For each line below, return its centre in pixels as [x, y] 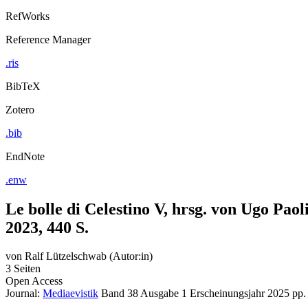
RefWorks [27, 16]
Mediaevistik [70, 294]
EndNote [25, 156]
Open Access [34, 281]
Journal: [24, 294]
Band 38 [120, 294]
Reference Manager [48, 39]
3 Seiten [23, 269]
